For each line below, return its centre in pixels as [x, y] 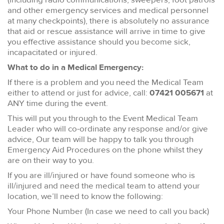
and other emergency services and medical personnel [108, 10]
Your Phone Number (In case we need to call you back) [109, 211]
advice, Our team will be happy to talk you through [100, 139]
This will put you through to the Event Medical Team [103, 118]
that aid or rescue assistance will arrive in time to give [106, 31]
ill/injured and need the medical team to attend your [104, 186]
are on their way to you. [52, 160]
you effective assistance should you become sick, [99, 42]
